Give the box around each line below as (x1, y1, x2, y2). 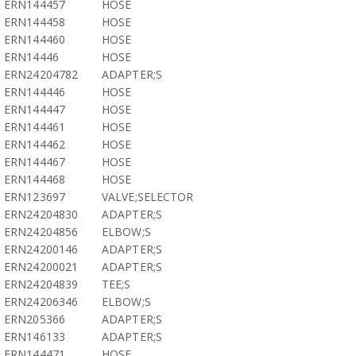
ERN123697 (4, 189, 65, 204)
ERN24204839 (4, 277, 79, 292)
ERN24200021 (4, 259, 79, 274)
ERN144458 (4, 14, 65, 29)
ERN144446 (4, 84, 65, 99)
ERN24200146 (4, 242, 79, 257)
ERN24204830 (4, 207, 79, 222)
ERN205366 (4, 311, 65, 327)
